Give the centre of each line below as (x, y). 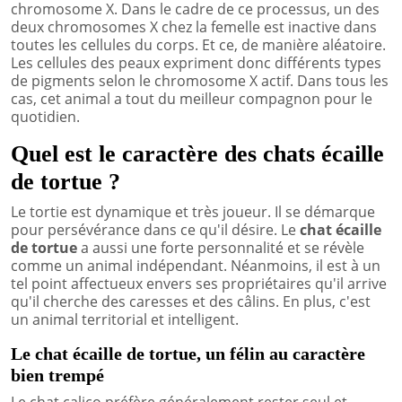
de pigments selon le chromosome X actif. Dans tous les (200, 80)
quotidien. (45, 116)
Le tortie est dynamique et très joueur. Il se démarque (193, 211)
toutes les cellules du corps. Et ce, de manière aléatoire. (198, 44)
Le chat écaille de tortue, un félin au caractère (188, 353)
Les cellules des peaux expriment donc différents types (196, 62)
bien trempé (57, 375)
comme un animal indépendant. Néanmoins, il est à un (196, 265)
